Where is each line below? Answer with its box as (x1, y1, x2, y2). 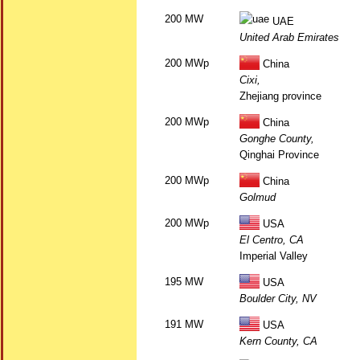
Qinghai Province (239, 149, 319, 161)
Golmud (239, 191, 276, 203)
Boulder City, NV (239, 292, 317, 305)
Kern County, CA (239, 335, 317, 347)
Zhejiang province (239, 90, 321, 102)
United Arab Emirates (239, 31, 339, 43)
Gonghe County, (239, 133, 314, 145)
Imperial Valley (239, 250, 308, 262)
